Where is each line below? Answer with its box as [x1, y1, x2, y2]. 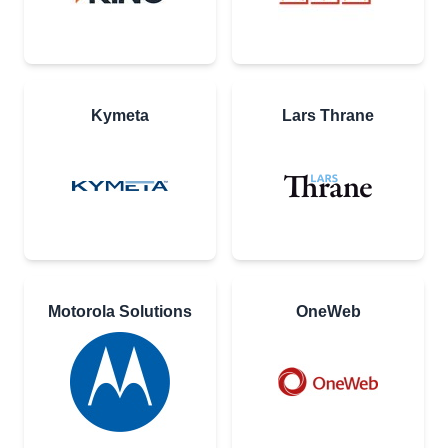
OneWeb [295, 303, 361, 321]
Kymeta [91, 107, 149, 125]
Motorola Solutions [48, 303, 192, 321]
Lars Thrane [282, 107, 374, 125]
